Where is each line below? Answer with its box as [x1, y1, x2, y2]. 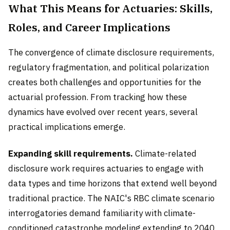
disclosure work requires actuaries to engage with [8, 162, 203, 174]
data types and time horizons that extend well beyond [8, 177, 217, 189]
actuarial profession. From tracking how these [8, 91, 187, 103]
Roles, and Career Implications [8, 21, 170, 35]
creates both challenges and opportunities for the [8, 76, 201, 88]
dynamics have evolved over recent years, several [8, 106, 198, 118]
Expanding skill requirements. [8, 147, 133, 159]
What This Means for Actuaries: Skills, [8, 2, 213, 16]
